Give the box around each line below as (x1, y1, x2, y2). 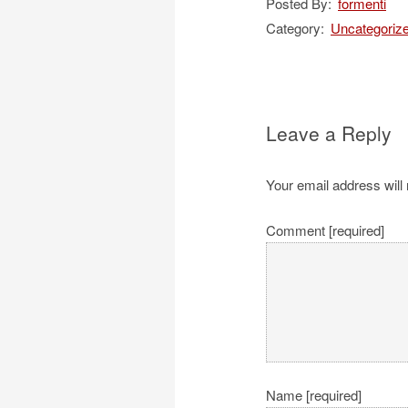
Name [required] (266, 385, 362, 405)
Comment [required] (266, 219, 384, 240)
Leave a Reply (266, 119, 392, 148)
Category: (266, 17, 328, 37)
